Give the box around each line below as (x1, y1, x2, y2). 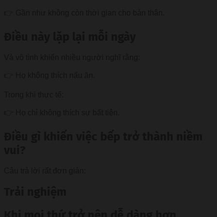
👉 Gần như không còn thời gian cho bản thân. (4, 9, 165, 17)
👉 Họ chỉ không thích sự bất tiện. (4, 108, 120, 117)
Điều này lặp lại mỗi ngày (4, 30, 136, 44)
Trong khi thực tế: (4, 91, 63, 99)
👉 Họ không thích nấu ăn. (4, 71, 95, 80)
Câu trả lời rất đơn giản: (4, 166, 86, 175)
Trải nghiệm (4, 185, 66, 199)
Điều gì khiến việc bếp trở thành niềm (4, 129, 202, 143)
